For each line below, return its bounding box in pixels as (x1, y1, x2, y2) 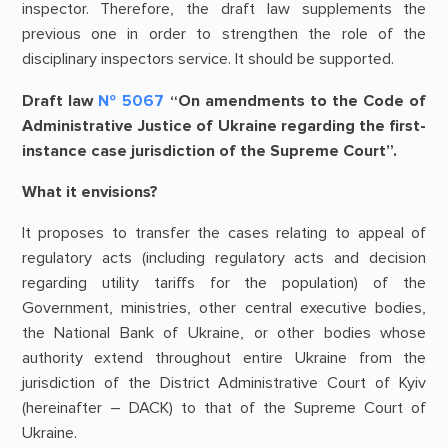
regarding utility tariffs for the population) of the (21, 272, 427, 293)
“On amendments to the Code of (164, 90, 427, 111)
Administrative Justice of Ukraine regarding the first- (21, 115, 427, 136)
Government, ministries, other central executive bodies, (21, 297, 427, 318)
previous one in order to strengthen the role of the (21, 24, 427, 45)
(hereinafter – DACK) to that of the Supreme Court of (21, 397, 427, 418)
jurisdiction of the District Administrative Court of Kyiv (21, 372, 427, 393)
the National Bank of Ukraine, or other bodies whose (21, 322, 427, 343)
